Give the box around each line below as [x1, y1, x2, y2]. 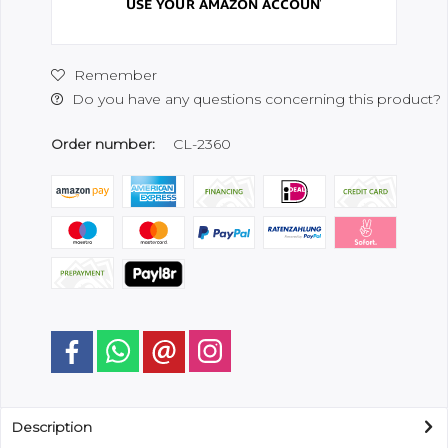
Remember [74, 66, 157, 84]
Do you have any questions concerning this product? [68, 90, 441, 108]
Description [11, 418, 92, 437]
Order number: [51, 135, 155, 153]
